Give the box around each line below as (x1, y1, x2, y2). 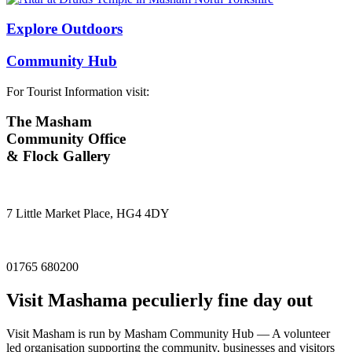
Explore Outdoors (6, 20, 123, 38)
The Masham (6, 113, 92, 130)
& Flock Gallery (6, 148, 111, 165)
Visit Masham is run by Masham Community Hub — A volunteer (6, 326, 330, 340)
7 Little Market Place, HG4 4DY (6, 207, 170, 221)
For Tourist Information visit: (6, 84, 149, 98)
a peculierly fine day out (118, 290, 313, 311)
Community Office (6, 130, 126, 148)
